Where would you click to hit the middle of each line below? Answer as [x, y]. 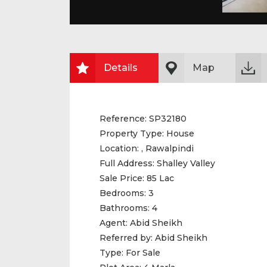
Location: [119, 148]
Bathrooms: [125, 208]
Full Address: [128, 163]
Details [121, 68]
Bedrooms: [123, 193]
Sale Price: [122, 178]
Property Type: [132, 133]
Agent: [115, 223]
